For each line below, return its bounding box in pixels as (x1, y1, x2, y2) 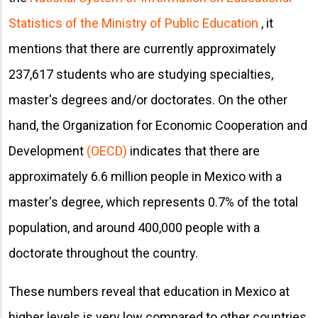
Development (9, 143, 87, 158)
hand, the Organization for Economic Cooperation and (9, 117, 307, 133)
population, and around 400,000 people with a (9, 219, 260, 235)
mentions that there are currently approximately (9, 40, 276, 56)
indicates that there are (127, 143, 260, 158)
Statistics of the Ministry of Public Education (9, 15, 258, 31)
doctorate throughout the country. (9, 245, 198, 261)
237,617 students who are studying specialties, (9, 66, 273, 82)
